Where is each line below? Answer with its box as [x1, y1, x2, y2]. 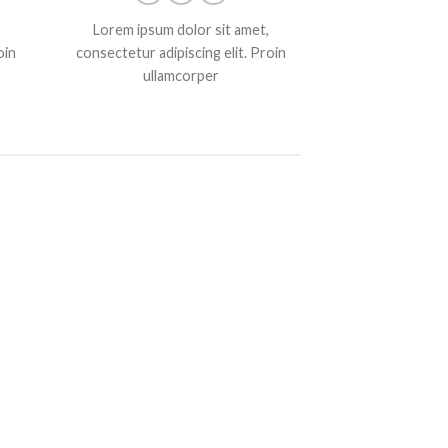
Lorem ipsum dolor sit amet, [93, 21, 269, 39]
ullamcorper [143, 67, 219, 85]
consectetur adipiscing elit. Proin [76, 44, 286, 62]
